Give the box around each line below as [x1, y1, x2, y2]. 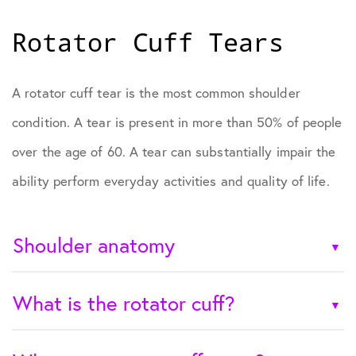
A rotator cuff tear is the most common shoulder [12, 83, 300, 103]
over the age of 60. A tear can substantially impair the [12, 142, 336, 161]
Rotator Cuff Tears [12, 25, 284, 60]
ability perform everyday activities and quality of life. [12, 172, 330, 191]
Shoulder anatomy [13, 231, 175, 259]
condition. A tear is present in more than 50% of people [12, 113, 342, 132]
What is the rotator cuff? [13, 289, 235, 317]
